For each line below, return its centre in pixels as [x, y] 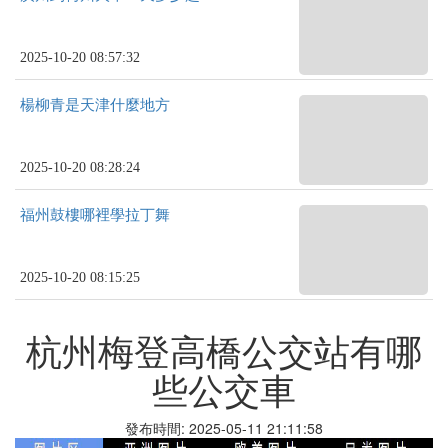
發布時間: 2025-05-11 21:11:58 [224, 428]
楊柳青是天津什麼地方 [95, 105]
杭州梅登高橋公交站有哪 [224, 349]
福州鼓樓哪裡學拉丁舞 [95, 215]
